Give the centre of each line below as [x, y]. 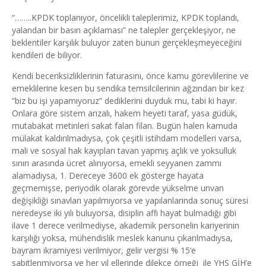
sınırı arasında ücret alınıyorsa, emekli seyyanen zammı [117, 163]
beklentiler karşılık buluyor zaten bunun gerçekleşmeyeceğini [127, 42]
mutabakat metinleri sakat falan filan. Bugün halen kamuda [125, 126]
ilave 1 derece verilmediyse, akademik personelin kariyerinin [126, 225]
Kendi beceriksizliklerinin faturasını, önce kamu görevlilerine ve [130, 76]
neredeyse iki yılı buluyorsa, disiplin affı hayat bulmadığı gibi [124, 213]
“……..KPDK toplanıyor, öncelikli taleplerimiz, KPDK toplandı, [126, 18]
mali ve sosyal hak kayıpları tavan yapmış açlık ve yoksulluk [124, 151]
